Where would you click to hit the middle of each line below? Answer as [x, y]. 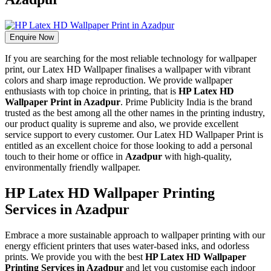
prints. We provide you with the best [75, 256]
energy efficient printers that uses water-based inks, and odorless [127, 246]
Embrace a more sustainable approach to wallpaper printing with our [135, 235]
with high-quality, [197, 156]
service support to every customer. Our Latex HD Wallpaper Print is [134, 134]
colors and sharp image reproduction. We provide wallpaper [119, 80]
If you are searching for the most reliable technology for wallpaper [131, 58]
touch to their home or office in [65, 156]
